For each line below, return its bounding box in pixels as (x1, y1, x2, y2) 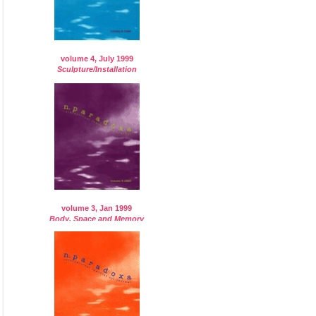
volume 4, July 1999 (60, 54, 133, 63)
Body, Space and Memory (49, 214, 145, 224)
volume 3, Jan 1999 (61, 204, 133, 213)
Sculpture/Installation (56, 64, 137, 73)
